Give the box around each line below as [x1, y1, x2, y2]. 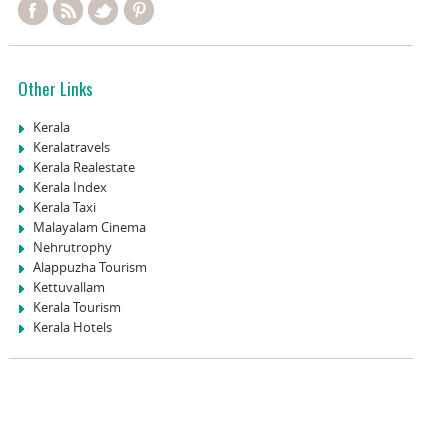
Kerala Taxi [32, 197, 96, 216]
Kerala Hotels [32, 317, 112, 336]
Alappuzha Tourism [32, 257, 147, 276]
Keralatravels [32, 137, 110, 156]
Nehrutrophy [32, 237, 112, 256]
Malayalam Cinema [32, 217, 146, 236]
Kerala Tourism [32, 297, 121, 316]
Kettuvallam [32, 277, 105, 296]
